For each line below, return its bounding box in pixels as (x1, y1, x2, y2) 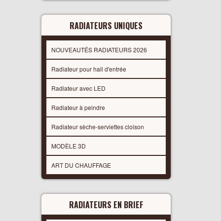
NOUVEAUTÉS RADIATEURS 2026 (51, 45, 147, 54)
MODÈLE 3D (51, 142, 86, 150)
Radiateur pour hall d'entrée (51, 65, 126, 74)
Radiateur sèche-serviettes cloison (51, 122, 144, 131)
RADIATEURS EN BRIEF (69, 199, 143, 211)
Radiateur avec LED (51, 84, 106, 93)
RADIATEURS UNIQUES (69, 20, 143, 32)
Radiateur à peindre (51, 103, 105, 112)
